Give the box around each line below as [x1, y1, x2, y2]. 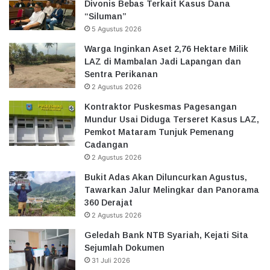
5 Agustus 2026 [92, 25, 142, 34]
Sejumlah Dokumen [84, 243, 165, 253]
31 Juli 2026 [92, 256, 130, 265]
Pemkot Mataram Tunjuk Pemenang [84, 127, 234, 137]
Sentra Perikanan [84, 69, 158, 80]
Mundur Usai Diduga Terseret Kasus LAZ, [84, 115, 259, 125]
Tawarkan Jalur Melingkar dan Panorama [84, 185, 259, 195]
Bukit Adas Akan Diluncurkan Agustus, [84, 172, 247, 183]
